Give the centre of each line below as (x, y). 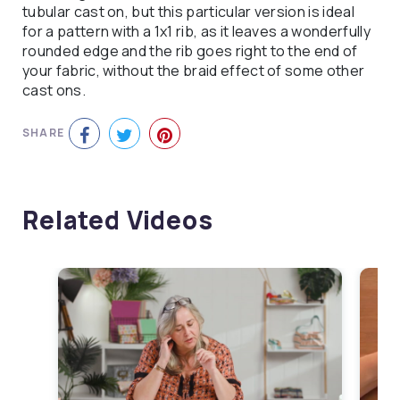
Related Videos (118, 219)
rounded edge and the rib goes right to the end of (190, 50)
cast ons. (54, 90)
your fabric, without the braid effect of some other (194, 70)
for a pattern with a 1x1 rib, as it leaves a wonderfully (196, 31)
